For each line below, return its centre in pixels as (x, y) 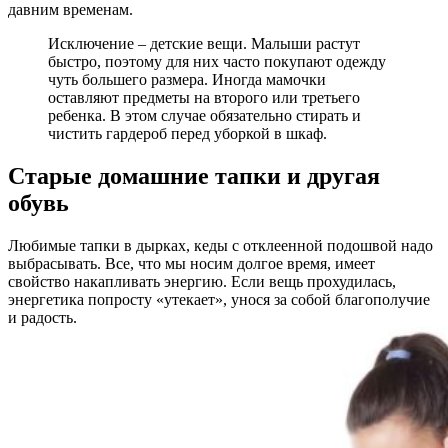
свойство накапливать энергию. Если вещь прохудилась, (202, 281)
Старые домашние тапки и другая (194, 175)
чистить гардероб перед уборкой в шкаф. (187, 133)
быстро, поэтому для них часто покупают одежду (217, 61)
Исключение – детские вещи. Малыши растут (204, 43)
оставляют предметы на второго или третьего (204, 97)
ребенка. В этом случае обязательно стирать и (204, 115)
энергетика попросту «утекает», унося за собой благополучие (219, 299)
